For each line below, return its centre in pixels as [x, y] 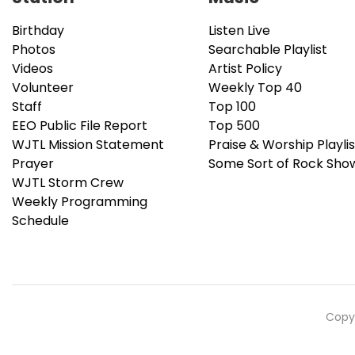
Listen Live [239, 30]
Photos [34, 49]
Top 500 [234, 125]
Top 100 [232, 106]
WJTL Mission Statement [88, 144]
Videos [32, 68]
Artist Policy [245, 68]
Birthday [38, 30]
